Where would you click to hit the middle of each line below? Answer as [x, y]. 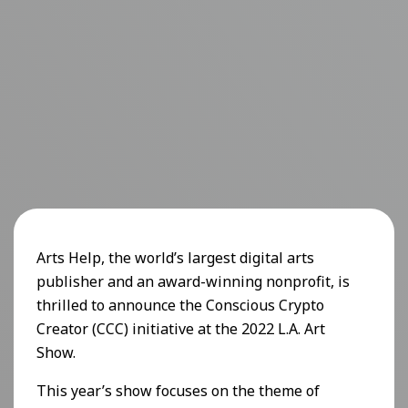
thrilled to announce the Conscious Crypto [180, 306]
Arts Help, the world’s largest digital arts [175, 258]
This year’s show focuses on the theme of [178, 391]
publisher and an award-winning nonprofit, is [193, 282]
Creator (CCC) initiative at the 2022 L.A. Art [181, 329]
